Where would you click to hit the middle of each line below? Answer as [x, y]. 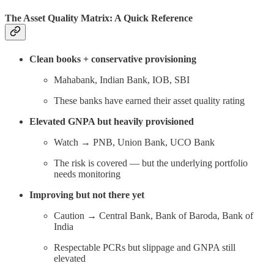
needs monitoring [87, 174]
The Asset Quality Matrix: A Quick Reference [99, 18]
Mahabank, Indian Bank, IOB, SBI [122, 80]
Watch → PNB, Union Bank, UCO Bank [134, 142]
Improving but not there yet [87, 194]
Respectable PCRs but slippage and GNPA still [145, 247]
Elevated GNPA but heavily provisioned [112, 121]
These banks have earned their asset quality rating [149, 100]
